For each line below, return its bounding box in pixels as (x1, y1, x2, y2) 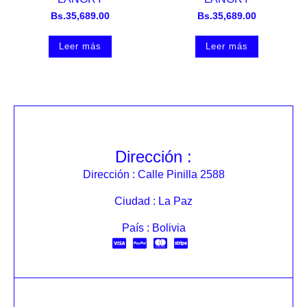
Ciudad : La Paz (114, 195, 193, 207)
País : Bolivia (121, 221, 186, 234)
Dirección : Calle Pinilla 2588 (82, 168, 225, 180)
